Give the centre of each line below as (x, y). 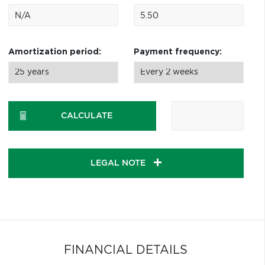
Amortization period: (54, 52)
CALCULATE (86, 116)
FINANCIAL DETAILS (126, 250)
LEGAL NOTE (119, 163)
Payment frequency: (177, 52)
